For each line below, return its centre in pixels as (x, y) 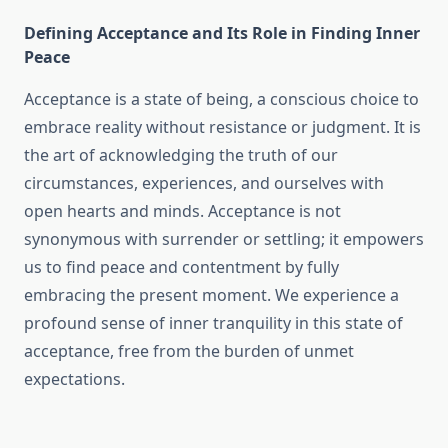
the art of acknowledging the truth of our (181, 155)
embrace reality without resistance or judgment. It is (222, 127)
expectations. (74, 379)
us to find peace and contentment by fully (181, 267)
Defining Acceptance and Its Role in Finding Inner (222, 33)
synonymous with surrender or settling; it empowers (224, 239)
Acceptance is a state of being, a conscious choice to (221, 99)
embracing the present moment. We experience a (211, 295)
